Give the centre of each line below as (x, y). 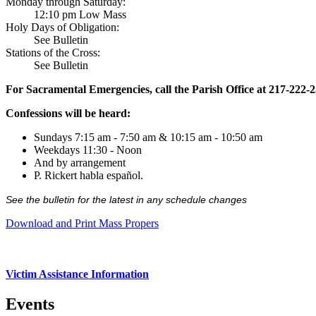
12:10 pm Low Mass (80, 15)
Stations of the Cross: (53, 53)
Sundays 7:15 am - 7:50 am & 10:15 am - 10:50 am (148, 138)
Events (30, 304)
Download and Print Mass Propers (82, 224)
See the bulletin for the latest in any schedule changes (126, 200)
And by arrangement (80, 163)
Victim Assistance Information (77, 274)
